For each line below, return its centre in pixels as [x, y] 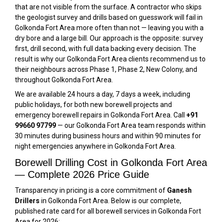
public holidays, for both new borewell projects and [93, 105]
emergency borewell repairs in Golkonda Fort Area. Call [101, 115]
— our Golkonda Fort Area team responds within [131, 125]
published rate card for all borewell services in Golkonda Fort [108, 211]
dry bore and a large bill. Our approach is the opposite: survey [109, 38]
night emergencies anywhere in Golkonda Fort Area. [95, 146]
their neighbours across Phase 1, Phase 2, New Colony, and [106, 69]
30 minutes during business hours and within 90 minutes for [108, 136]
